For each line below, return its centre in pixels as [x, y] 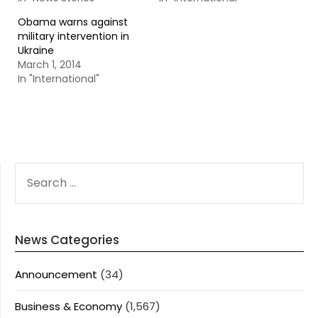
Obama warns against [73, 22]
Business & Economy [68, 306]
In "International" [59, 79]
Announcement [56, 274]
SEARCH [34, 170]
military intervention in [73, 36]
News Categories [67, 240]
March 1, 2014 [50, 65]
